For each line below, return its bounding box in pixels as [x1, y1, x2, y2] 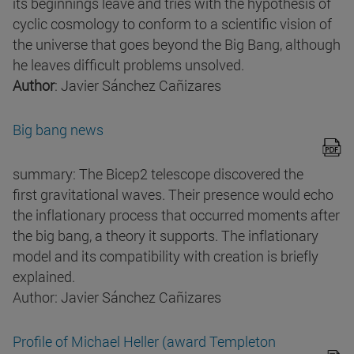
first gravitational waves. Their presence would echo [13, 185, 333, 205]
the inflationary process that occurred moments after [13, 205, 340, 225]
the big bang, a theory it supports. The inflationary [13, 226, 318, 246]
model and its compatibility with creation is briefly [13, 247, 318, 266]
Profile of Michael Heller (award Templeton [13, 332, 276, 352]
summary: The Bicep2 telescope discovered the [13, 164, 303, 184]
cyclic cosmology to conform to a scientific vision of [13, 14, 332, 34]
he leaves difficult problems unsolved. [13, 55, 244, 75]
